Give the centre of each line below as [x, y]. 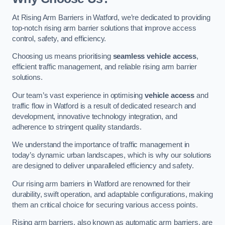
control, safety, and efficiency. [60, 38]
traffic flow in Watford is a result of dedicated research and [104, 106]
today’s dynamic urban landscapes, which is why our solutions [112, 155]
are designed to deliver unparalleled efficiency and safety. [103, 166]
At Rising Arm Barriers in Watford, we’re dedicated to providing [111, 17]
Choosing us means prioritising [63, 57]
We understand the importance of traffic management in [101, 145]
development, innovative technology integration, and [95, 116]
